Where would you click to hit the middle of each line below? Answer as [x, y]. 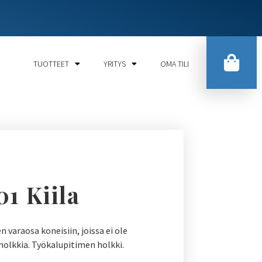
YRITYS [114, 63]
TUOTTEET [51, 63]
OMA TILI [174, 63]
